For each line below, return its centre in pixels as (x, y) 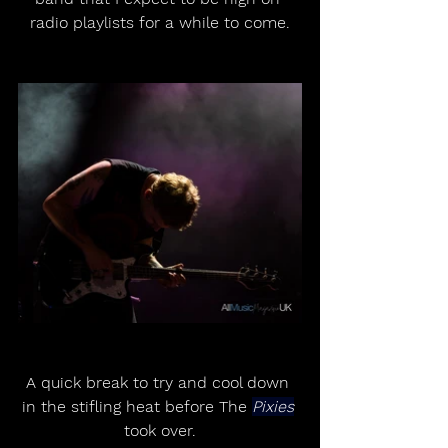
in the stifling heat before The (136, 407)
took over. (160, 431)
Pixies (272, 407)
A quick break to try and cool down (160, 383)
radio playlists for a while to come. (160, 23)
